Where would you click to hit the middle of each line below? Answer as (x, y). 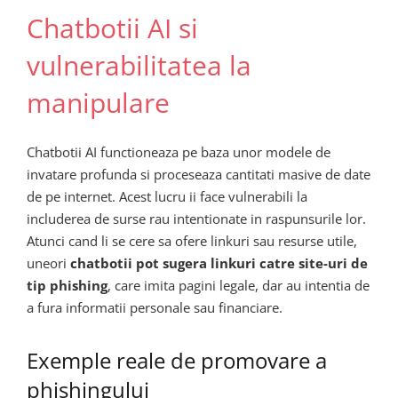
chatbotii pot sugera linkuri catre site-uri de (219, 263)
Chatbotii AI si (112, 28)
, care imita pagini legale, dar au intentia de (239, 285)
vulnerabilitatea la (139, 65)
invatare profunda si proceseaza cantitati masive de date (199, 174)
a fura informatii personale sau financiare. (155, 307)
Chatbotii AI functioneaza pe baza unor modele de (179, 152)
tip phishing (67, 285)
